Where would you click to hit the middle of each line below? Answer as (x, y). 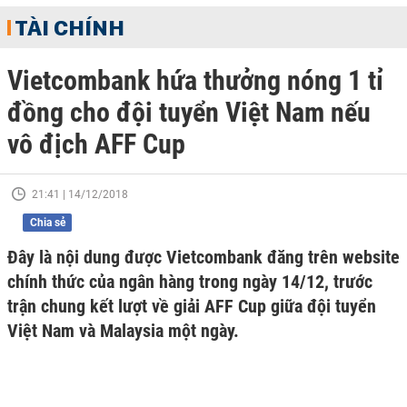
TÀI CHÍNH (69, 27)
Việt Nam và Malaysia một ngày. (123, 331)
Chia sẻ (47, 223)
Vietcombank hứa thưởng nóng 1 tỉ (195, 80)
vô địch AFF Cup (96, 144)
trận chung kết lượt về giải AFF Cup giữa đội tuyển (192, 306)
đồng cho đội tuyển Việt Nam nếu (189, 112)
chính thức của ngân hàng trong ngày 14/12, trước (190, 282)
